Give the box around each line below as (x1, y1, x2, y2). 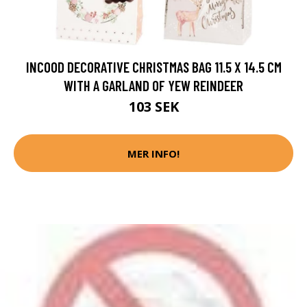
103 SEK (128, 97, 179, 116)
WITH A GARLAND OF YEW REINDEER (64, 77, 243, 95)
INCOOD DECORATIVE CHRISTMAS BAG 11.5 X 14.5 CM (25, 58, 282, 76)
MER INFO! (127, 146, 180, 160)
